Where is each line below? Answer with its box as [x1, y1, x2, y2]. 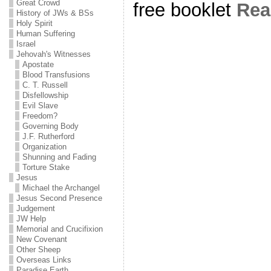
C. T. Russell [22, 80, 68, 90]
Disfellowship [22, 91, 68, 100]
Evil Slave [22, 101, 58, 110]
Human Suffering [16, 29, 75, 38]
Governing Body [22, 122, 79, 131]
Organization [22, 142, 67, 151]
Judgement [16, 204, 55, 213]
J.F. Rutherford [22, 132, 74, 141]
